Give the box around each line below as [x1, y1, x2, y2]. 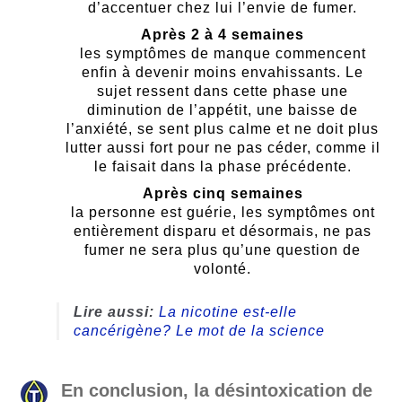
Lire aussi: [73, 303, 159, 319]
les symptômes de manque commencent [79, 46, 366, 62]
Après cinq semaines [142, 186, 303, 202]
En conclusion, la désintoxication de [60, 380, 372, 400]
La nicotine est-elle [158, 303, 297, 319]
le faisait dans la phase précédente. [93, 159, 352, 175]
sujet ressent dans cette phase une [97, 83, 348, 100]
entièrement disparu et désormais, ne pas [74, 223, 371, 240]
